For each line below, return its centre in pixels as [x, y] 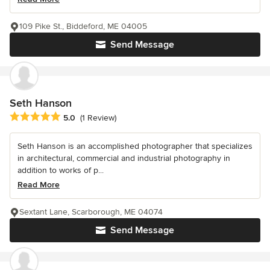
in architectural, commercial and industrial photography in [124, 158]
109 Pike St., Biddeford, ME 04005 [83, 26]
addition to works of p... [61, 170]
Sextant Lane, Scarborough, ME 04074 [91, 212]
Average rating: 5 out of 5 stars [74, 117]
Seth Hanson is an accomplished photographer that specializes [135, 146]
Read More [39, 184]
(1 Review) [98, 118]
